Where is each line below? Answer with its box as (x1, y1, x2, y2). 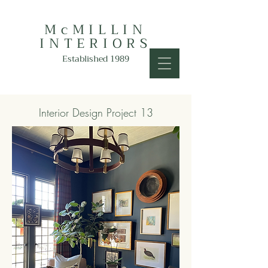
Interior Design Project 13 (38, 105, 153, 120)
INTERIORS (39, 32, 152, 55)
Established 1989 (62, 51, 129, 66)
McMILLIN (44, 19, 147, 41)
